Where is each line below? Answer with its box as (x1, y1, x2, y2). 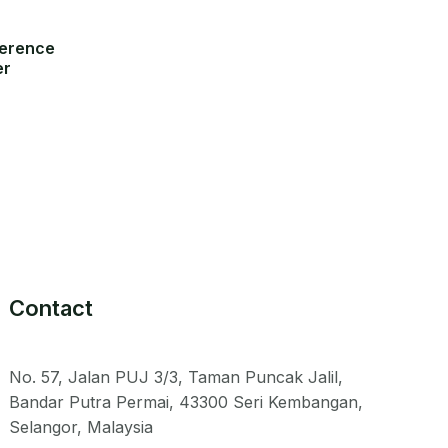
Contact (9, 294, 94, 321)
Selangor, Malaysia (9, 417, 154, 438)
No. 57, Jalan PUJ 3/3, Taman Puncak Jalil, (9, 367, 344, 388)
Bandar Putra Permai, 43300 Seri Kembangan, (9, 392, 364, 413)
